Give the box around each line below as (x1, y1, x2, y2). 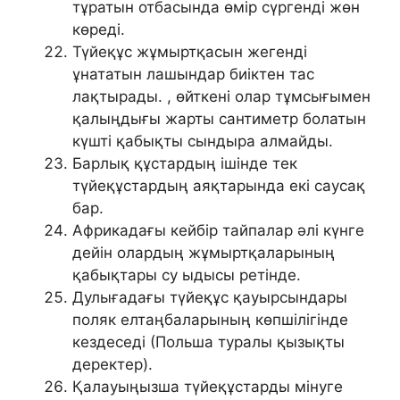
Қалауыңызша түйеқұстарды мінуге (72, 377, 343, 396)
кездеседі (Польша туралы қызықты (72, 332, 345, 351)
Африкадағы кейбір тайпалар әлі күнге (72, 221, 364, 239)
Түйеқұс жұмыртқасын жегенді (72, 42, 307, 61)
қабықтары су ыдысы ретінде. (72, 265, 301, 284)
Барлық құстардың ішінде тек (72, 154, 297, 172)
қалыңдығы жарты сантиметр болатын (72, 109, 366, 128)
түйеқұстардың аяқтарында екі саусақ (72, 176, 365, 195)
